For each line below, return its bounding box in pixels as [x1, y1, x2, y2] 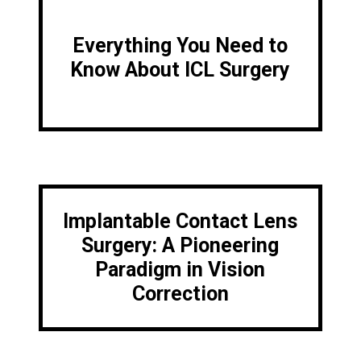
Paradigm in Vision [95, 258, 266, 282]
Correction [131, 282, 229, 306]
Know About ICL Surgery [70, 58, 291, 82]
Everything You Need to [73, 34, 288, 58]
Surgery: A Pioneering [81, 234, 280, 258]
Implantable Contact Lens [63, 210, 298, 234]
